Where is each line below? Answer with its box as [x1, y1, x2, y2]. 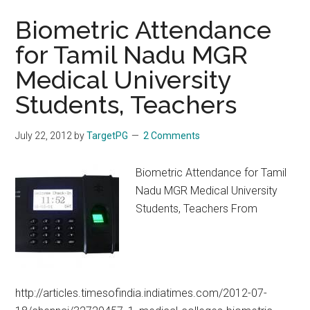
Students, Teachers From [136, 202, 258, 215]
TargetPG [86, 130, 129, 141]
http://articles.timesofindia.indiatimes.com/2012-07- [15, 286, 268, 300]
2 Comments [143, 130, 201, 141]
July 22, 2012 [15, 130, 73, 141]
